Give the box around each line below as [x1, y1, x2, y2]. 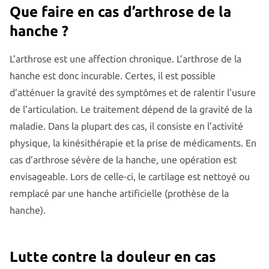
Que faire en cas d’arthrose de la [10, 3, 231, 20]
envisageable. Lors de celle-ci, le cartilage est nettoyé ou [10, 171, 250, 182]
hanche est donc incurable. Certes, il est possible [10, 70, 216, 81]
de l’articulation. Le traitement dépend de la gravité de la [10, 103, 252, 115]
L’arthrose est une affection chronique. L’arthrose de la [10, 53, 241, 64]
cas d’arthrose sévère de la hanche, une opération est [10, 154, 237, 165]
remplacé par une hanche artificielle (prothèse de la [10, 187, 229, 199]
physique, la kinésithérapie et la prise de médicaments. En [10, 137, 256, 148]
